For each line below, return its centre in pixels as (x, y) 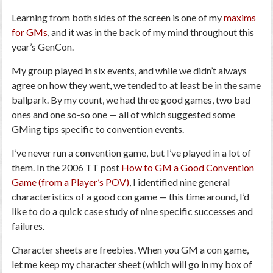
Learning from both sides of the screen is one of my (118, 17)
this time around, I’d (209, 197)
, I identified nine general (180, 182)
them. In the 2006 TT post (67, 167)
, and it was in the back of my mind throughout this (151, 32)
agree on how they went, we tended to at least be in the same (136, 85)
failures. (28, 226)
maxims (240, 17)
